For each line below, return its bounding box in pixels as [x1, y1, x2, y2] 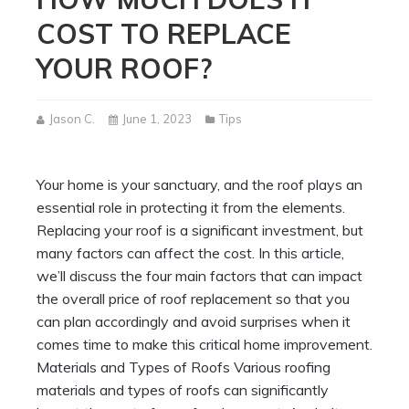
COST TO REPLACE [37, 16, 291, 52]
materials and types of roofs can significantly [37, 381, 329, 400]
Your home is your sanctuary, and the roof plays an [37, 175, 362, 194]
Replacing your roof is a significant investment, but [37, 221, 363, 240]
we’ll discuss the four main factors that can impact [37, 267, 362, 286]
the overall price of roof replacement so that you [37, 289, 350, 309]
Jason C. [49, 111, 95, 127]
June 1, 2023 [122, 111, 192, 127]
